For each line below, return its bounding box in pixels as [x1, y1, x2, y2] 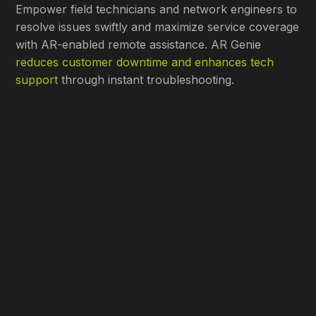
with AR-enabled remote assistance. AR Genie [16, 37, 262, 52]
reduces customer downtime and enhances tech [16, 55, 274, 70]
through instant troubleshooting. [58, 73, 235, 87]
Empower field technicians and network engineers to [16, 2, 298, 17]
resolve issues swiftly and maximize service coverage [16, 20, 300, 35]
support [16, 73, 59, 87]
